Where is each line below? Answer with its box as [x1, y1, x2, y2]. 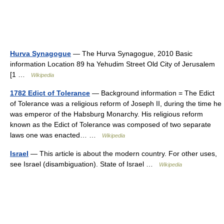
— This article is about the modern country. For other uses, [28, 149, 217, 157]
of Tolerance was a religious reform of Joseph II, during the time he [10, 99, 221, 107]
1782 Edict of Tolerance [10, 89, 90, 97]
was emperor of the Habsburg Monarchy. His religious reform [10, 110, 203, 118]
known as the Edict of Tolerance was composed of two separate [10, 120, 211, 128]
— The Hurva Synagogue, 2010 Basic [71, 49, 192, 57]
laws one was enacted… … [10, 131, 102, 139]
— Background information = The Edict [90, 89, 214, 97]
